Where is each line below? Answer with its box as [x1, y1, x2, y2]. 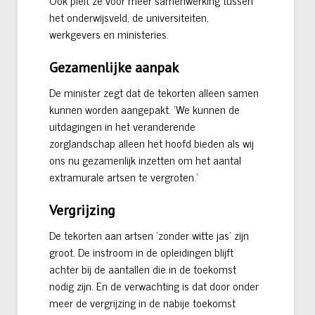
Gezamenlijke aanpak [49, 58, 179, 77]
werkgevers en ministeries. [49, 25, 169, 44]
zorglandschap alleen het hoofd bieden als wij [49, 134, 254, 153]
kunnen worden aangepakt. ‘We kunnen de [49, 100, 240, 119]
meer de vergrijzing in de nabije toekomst [49, 293, 236, 312]
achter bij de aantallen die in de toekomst [49, 259, 236, 278]
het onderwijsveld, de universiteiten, [49, 8, 209, 27]
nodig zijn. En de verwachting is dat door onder [49, 276, 259, 295]
